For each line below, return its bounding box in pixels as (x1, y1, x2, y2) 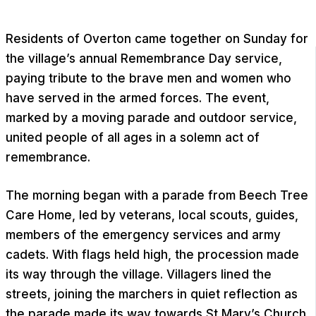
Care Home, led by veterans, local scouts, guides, (6, 207, 298, 222)
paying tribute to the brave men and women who (6, 71, 291, 86)
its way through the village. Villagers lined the (6, 267, 272, 281)
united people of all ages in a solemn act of (6, 130, 260, 145)
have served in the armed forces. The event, (6, 91, 269, 106)
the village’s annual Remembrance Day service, (6, 51, 282, 66)
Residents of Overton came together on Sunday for (6, 32, 308, 47)
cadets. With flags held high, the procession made (6, 247, 299, 262)
